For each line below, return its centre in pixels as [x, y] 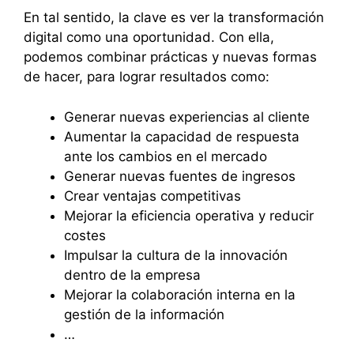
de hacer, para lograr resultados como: [147, 77]
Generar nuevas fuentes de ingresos [180, 176]
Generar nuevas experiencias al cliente [187, 117]
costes [85, 235]
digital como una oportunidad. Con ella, [149, 38]
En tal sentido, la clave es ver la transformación [174, 18]
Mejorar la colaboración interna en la [180, 294]
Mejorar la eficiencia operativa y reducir [189, 215]
